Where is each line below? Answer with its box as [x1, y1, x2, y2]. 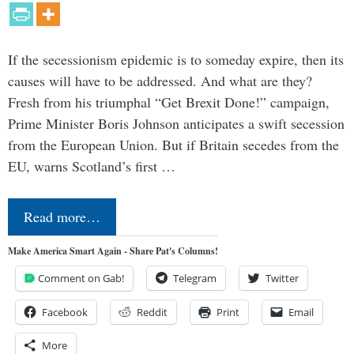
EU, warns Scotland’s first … [8, 156, 175, 175]
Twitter [265, 270, 299, 285]
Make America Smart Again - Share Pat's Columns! [8, 243, 218, 258]
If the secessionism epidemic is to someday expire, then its [8, 49, 344, 69]
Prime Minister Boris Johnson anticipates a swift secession [8, 113, 345, 133]
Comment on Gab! [38, 270, 124, 285]
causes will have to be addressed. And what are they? [8, 70, 312, 90]
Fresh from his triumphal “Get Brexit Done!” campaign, [8, 92, 330, 111]
